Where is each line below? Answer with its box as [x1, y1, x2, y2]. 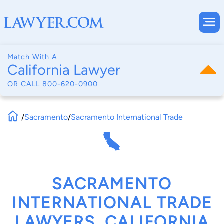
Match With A [7, 52, 57, 61]
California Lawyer [7, 61, 120, 78]
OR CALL [7, 79, 42, 88]
